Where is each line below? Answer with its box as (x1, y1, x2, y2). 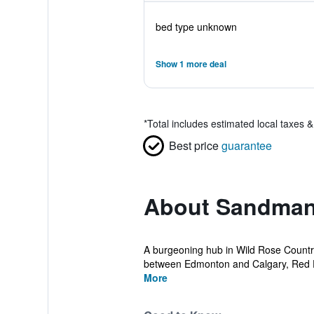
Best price (168, 137, 219, 153)
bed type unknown (155, 20, 237, 34)
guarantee (221, 137, 272, 153)
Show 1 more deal (155, 57, 226, 70)
